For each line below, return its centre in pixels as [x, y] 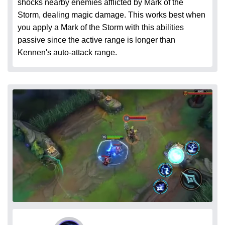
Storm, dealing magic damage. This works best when [111, 15]
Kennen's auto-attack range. [67, 53]
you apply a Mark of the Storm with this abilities [101, 28]
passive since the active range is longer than [96, 40]
